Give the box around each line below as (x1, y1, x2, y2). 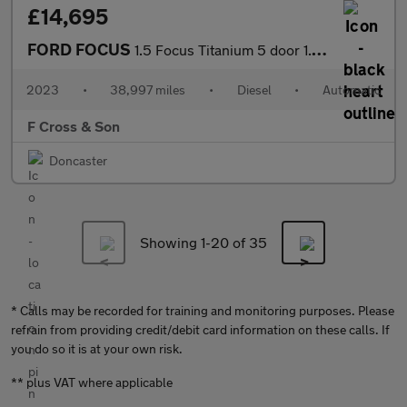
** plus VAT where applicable (11, 374, 173, 390)
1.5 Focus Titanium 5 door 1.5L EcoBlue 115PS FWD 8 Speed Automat (134, 41, 312, 58)
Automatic (322, 82, 381, 97)
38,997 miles (110, 82, 186, 97)
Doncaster (49, 153, 107, 168)
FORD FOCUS (27, 39, 134, 59)
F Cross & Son (27, 117, 120, 134)
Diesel (236, 82, 272, 97)
